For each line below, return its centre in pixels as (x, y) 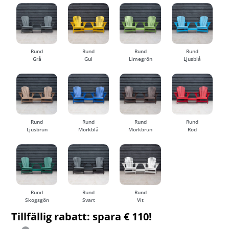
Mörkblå (89, 130)
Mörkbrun (140, 130)
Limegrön (140, 59)
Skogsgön (37, 200)
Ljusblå (192, 59)
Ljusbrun (37, 130)
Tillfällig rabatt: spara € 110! (82, 217)
